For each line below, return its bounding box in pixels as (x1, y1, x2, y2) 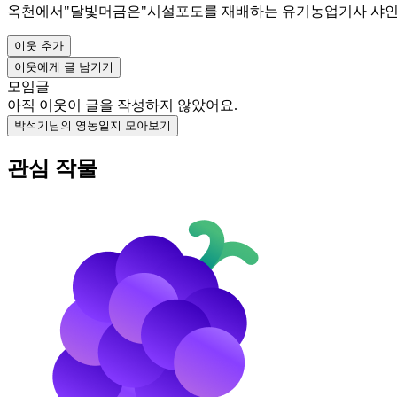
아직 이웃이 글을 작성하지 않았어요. (7, 97, 237, 113)
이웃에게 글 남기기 (14, 60, 113, 74)
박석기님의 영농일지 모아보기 (14, 119, 171, 132)
